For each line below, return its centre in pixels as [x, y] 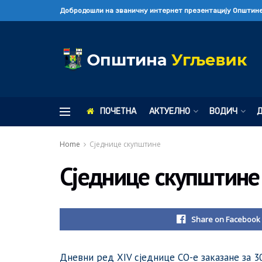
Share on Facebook [226, 219]
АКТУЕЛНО [170, 111]
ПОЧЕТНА [118, 111]
